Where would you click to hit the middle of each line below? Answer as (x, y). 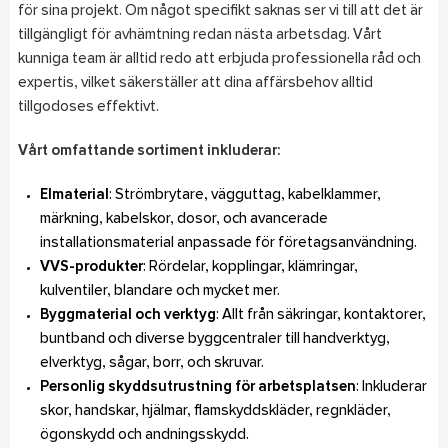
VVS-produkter (91, 267)
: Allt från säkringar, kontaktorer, (321, 315)
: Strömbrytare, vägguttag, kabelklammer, (245, 195)
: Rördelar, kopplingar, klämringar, (250, 267)
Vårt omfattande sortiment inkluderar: (148, 151)
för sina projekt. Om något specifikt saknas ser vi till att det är (220, 11)
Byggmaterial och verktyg (128, 315)
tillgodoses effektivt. (88, 107)
